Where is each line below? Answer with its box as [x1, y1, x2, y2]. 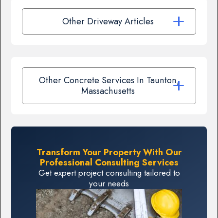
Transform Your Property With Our [36, 145, 182, 159]
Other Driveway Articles [62, 15, 156, 28]
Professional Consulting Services [39, 156, 179, 169]
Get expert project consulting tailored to [38, 167, 180, 179]
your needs [89, 178, 129, 190]
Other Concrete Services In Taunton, [38, 73, 180, 87]
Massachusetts [81, 84, 137, 98]
